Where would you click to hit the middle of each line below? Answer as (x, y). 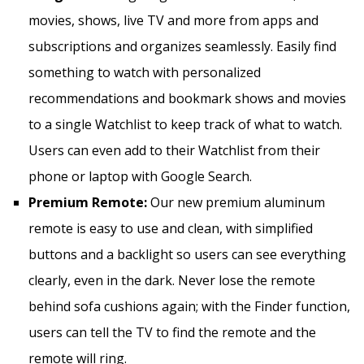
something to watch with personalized (145, 72)
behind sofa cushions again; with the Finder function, (189, 306)
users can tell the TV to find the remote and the (172, 332)
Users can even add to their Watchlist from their (174, 150)
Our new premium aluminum (238, 202)
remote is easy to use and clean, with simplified (171, 228)
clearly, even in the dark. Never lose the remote (172, 280)
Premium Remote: (89, 202)
